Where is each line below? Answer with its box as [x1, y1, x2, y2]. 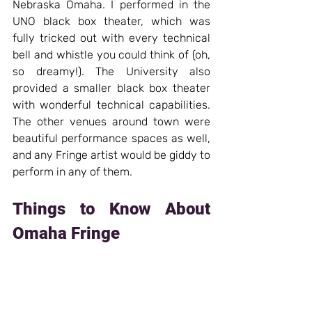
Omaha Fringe [13, 223, 120, 243]
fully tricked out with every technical [13, 31, 210, 45]
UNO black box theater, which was [13, 14, 210, 28]
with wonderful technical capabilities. [13, 97, 210, 111]
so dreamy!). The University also [13, 64, 210, 78]
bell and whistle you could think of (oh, [13, 47, 210, 61]
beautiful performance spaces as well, [13, 131, 210, 145]
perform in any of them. [13, 164, 132, 178]
